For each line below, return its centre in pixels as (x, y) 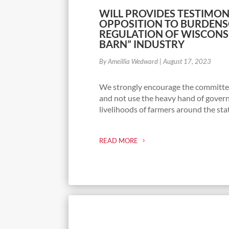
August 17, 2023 (187, 61)
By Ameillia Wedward (129, 61)
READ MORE (119, 140)
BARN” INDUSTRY (142, 44)
